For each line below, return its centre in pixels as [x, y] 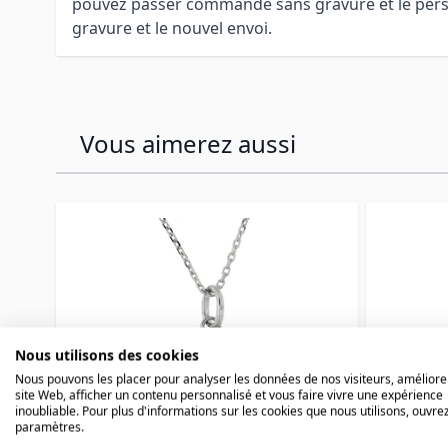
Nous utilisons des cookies [107, 355]
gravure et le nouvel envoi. [172, 27]
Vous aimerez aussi [188, 143]
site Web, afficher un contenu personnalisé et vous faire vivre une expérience [229, 395]
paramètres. [49, 427]
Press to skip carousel [138, 208]
